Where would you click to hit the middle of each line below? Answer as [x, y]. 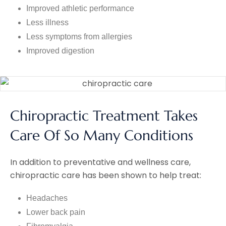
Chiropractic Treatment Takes [104, 116]
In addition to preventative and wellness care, [100, 162]
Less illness [47, 22]
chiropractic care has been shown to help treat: [106, 176]
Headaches [47, 198]
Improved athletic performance [80, 8]
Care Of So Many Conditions [102, 136]
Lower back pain [56, 212]
